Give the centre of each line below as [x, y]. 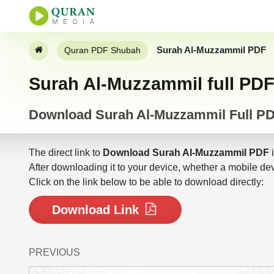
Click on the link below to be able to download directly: [146, 182]
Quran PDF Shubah [102, 50]
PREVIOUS [54, 253]
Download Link [97, 210]
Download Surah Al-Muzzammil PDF [186, 153]
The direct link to [66, 153]
